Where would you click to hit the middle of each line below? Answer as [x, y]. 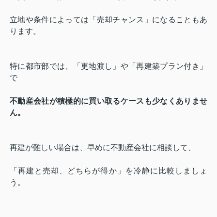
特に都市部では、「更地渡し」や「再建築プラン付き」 [108, 66]
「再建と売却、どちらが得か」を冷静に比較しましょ [108, 170]
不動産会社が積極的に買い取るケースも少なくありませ [108, 101]
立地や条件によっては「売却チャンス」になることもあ [108, 19]
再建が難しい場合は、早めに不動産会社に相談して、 [103, 147]
